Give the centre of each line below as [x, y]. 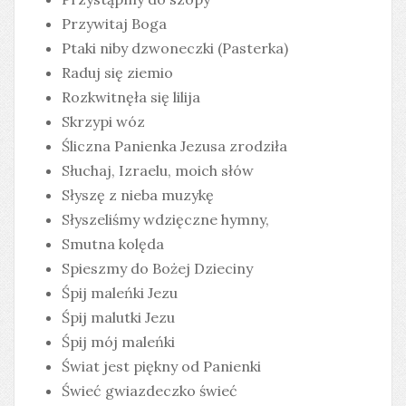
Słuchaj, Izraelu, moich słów [158, 170]
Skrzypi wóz [103, 121]
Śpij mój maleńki [118, 342]
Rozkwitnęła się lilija [131, 97]
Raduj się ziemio [117, 72]
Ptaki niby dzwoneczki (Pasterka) [175, 48]
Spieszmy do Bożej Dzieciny [157, 268]
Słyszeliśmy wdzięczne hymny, [165, 219]
